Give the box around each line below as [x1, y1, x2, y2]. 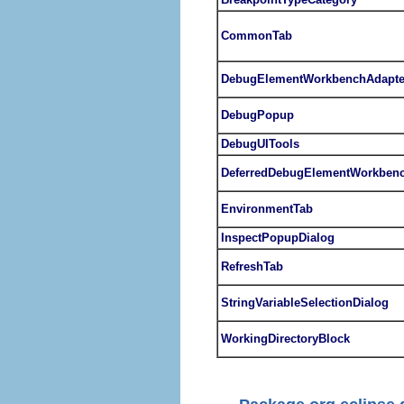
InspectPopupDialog [221, 230, 335, 244]
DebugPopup [221, 107, 294, 122]
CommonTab [221, 28, 292, 42]
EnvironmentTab [221, 201, 313, 216]
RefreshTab [221, 259, 283, 273]
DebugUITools [221, 136, 299, 151]
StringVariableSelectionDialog [221, 295, 389, 309]
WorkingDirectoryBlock [221, 331, 350, 345]
